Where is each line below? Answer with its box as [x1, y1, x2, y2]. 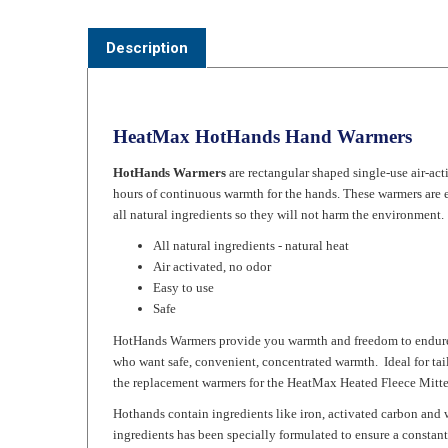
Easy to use [153, 249, 214, 264]
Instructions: [113, 427, 184, 443]
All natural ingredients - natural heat [153, 207, 349, 222]
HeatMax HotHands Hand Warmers [113, 95, 412, 116]
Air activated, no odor [153, 228, 271, 243]
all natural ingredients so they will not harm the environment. [113, 175, 444, 191]
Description [106, 8, 188, 26]
